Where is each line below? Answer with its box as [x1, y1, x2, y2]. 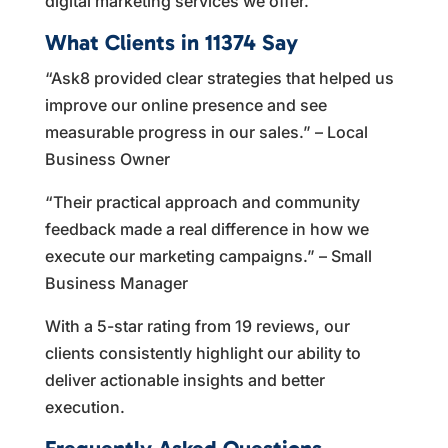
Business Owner [44, 148, 170, 169]
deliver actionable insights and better [44, 369, 325, 390]
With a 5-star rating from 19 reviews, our [44, 315, 350, 336]
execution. [44, 396, 125, 417]
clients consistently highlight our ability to [44, 342, 361, 363]
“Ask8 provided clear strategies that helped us [44, 67, 394, 88]
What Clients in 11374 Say [44, 28, 298, 56]
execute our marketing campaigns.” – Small [44, 245, 372, 266]
